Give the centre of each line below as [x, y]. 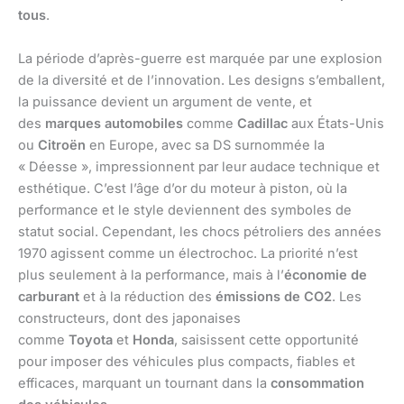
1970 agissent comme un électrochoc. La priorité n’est [188, 253]
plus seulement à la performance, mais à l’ [151, 275]
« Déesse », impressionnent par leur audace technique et [199, 166]
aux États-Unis [336, 123]
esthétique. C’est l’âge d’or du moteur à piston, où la [183, 188]
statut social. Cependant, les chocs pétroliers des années [200, 231]
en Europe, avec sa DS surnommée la [205, 145]
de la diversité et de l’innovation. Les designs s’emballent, [202, 80]
